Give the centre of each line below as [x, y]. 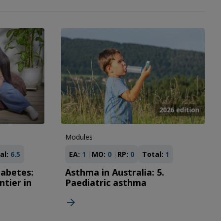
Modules [79, 137]
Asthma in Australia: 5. [114, 172]
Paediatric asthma [106, 183]
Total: [152, 154]
